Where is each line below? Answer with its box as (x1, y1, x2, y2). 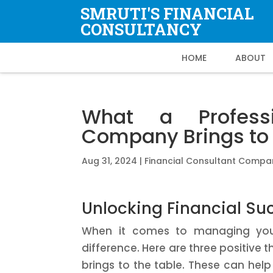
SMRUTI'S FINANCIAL (80, 3, 254, 24)
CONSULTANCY (80, 19, 202, 40)
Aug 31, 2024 (82, 155, 138, 167)
